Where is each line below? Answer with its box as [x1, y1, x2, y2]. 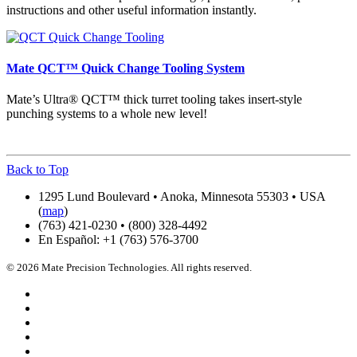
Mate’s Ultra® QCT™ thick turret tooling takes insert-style [6, 92, 302, 107]
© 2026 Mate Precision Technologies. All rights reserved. [6, 261, 252, 274]
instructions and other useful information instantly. [6, 2, 257, 17]
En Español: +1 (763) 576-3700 [38, 233, 198, 247]
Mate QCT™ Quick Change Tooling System [6, 61, 245, 75]
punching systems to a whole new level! [6, 107, 207, 121]
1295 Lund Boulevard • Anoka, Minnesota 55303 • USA [38, 190, 325, 204]
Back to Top [6, 163, 69, 177]
